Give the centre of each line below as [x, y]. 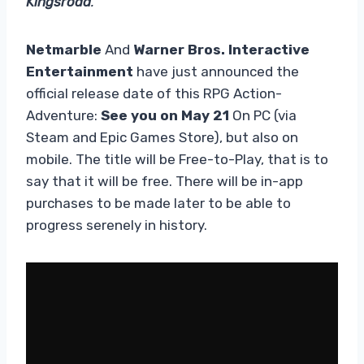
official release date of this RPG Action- [154, 93]
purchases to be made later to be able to [158, 203]
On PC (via [263, 115]
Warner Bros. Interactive [221, 49]
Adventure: [63, 115]
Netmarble [64, 49]
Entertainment [80, 71]
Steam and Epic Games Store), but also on [162, 137]
